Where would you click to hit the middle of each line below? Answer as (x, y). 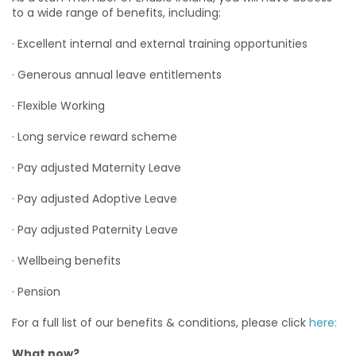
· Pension (36, 292)
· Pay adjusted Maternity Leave (97, 168)
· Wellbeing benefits (66, 261)
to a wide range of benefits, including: (116, 13)
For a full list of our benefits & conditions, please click (161, 323)
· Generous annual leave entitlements (117, 75)
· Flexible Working (58, 106)
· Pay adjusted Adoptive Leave (95, 199)
